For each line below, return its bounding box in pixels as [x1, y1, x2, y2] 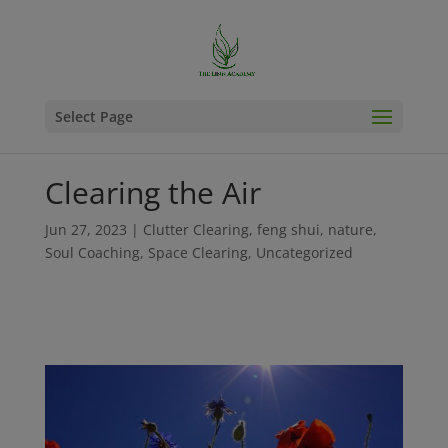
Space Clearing [147, 242, 248, 262]
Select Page [54, 107, 133, 126]
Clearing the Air [44, 171, 261, 213]
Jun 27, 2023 [44, 219, 127, 239]
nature [327, 219, 373, 239]
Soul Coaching [44, 242, 140, 262]
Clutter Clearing [142, 219, 249, 239]
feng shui [256, 219, 320, 239]
